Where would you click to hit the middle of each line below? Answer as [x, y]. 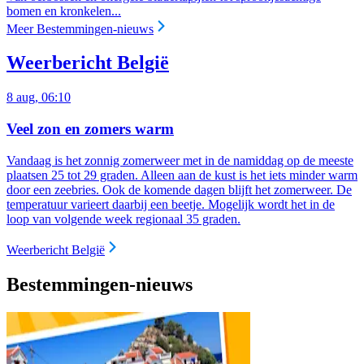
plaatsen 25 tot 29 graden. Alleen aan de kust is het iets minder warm [182, 175]
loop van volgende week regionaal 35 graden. [123, 219]
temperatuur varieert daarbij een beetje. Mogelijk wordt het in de [171, 204]
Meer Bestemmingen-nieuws [80, 28]
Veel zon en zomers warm [90, 129]
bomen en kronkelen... [64, 11]
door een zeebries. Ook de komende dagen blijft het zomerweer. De [179, 189]
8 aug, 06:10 [39, 97]
